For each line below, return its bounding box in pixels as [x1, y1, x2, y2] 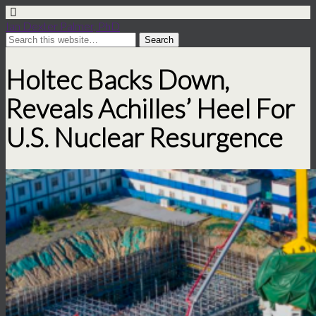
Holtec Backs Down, [6, 63, 229, 95]
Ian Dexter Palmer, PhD [6, 19, 120, 32]
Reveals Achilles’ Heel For [6, 92, 295, 124]
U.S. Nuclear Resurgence [6, 121, 283, 153]
